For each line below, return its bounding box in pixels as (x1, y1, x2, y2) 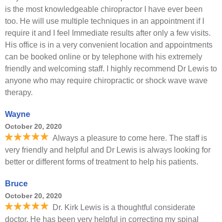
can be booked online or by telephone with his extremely (5, 53, 202, 61)
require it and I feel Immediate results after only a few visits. (5, 29, 211, 37)
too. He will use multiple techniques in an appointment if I (5, 17, 204, 25)
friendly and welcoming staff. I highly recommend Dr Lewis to (5, 64, 217, 73)
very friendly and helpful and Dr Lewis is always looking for (5, 146, 211, 154)
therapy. (5, 88, 33, 97)
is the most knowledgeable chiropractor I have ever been (5, 5, 203, 13)
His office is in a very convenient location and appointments (5, 41, 213, 49)
